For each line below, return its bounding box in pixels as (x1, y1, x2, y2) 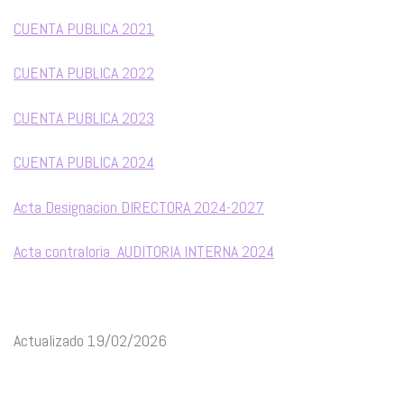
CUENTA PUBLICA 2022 (14, 62, 154, 83)
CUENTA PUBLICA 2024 (14, 151, 154, 172)
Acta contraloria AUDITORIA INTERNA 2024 (14, 241, 274, 262)
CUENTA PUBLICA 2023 (14, 106, 154, 128)
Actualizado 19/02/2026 (14, 330, 167, 351)
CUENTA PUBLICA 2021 (14, 17, 154, 39)
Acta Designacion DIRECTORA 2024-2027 (14, 196, 264, 217)
